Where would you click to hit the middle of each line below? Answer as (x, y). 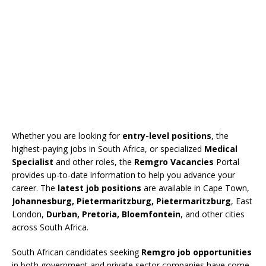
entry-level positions (167, 135)
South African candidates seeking (77, 252)
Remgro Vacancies (174, 161)
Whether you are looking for (67, 135)
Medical (221, 148)
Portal (227, 161)
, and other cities (213, 214)
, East (242, 201)
